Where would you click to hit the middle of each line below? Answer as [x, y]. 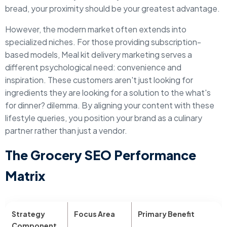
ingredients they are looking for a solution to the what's [108, 92]
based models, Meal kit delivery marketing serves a [99, 54]
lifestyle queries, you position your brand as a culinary [104, 118]
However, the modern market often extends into [96, 29]
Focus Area [94, 214]
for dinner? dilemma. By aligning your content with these [110, 105]
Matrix [25, 176]
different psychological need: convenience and [93, 67]
